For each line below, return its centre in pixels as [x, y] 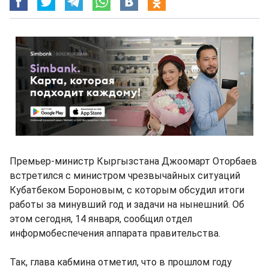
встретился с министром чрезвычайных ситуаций [125, 176]
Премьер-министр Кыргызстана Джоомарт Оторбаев [133, 161]
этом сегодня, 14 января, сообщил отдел [101, 219]
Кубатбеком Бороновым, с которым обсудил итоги [127, 190]
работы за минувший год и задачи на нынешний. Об [127, 204]
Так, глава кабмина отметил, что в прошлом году [121, 262]
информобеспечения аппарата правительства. [115, 233]
